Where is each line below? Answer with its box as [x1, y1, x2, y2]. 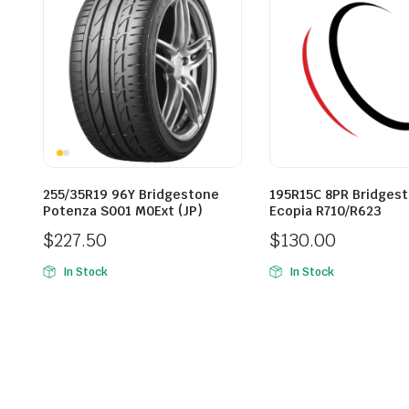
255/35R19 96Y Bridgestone [43, 186, 219, 204]
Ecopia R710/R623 [269, 203, 382, 220]
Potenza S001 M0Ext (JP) [43, 203, 203, 220]
